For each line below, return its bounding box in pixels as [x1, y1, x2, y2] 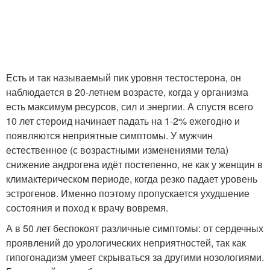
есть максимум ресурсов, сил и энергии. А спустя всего [6, 99, 253, 113]
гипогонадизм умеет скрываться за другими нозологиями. [6, 250, 264, 264]
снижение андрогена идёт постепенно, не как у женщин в [6, 157, 263, 171]
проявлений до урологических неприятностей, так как [6, 235, 246, 250]
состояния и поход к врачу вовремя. [6, 200, 168, 215]
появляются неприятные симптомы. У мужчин [6, 128, 213, 142]
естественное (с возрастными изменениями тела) [6, 142, 228, 157]
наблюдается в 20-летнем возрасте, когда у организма [6, 84, 248, 99]
